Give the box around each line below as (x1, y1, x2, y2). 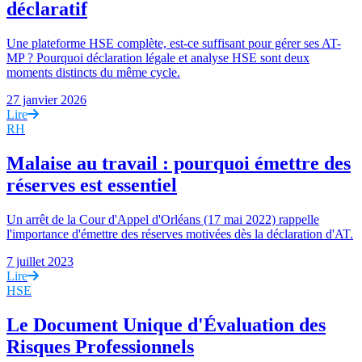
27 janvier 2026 (6, 93, 86, 107)
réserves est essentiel (6, 175, 177, 196)
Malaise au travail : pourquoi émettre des (6, 153, 351, 175)
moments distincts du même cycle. (6, 65, 180, 80)
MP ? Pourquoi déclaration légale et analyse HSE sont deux (6, 51, 309, 65)
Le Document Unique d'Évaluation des (6, 314, 326, 335)
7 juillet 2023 (6, 255, 74, 269)
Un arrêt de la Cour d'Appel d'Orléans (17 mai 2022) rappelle (6, 213, 319, 227)
